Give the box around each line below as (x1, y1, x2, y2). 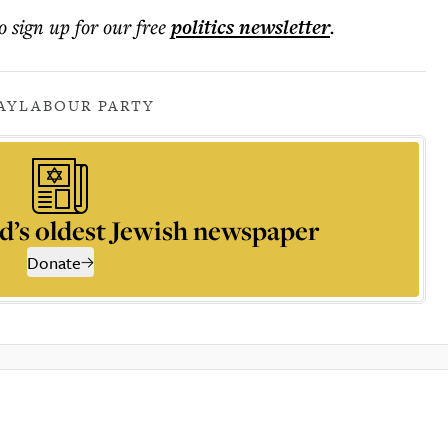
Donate (26, 250, 81, 275)
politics (171, 13, 234, 41)
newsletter (234, 13, 330, 41)
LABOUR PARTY (19, 95, 155, 116)
